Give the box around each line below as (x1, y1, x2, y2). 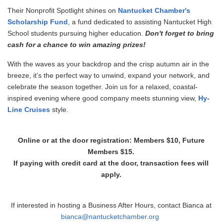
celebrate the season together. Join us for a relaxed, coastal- (7, 83, 198, 91)
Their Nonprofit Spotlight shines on (7, 6, 118, 15)
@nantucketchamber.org (82, 213, 159, 221)
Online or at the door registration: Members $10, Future (17, 136, 205, 145)
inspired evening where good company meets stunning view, (7, 94, 198, 103)
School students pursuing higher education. (7, 29, 145, 38)
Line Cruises (7, 106, 50, 114)
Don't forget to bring (145, 29, 214, 38)
